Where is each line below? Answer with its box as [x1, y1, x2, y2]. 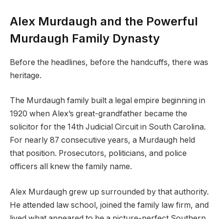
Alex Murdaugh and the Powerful [10, 14, 198, 28]
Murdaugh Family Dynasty [10, 31, 160, 45]
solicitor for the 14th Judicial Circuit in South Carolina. [10, 122, 206, 132]
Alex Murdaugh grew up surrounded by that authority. [10, 187, 209, 197]
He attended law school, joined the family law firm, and [10, 200, 209, 210]
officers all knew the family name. [10, 162, 132, 172]
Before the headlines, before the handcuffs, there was [10, 57, 208, 67]
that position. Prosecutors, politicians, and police [10, 149, 187, 158]
